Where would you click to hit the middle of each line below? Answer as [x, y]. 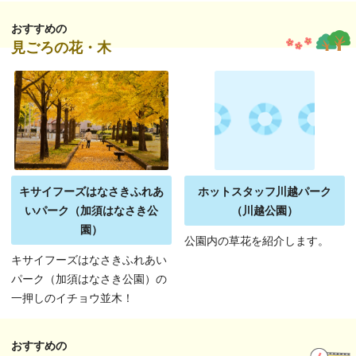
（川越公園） [265, 210]
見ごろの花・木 [62, 48]
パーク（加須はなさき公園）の [89, 279]
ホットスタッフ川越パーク [265, 191]
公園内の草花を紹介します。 [257, 241]
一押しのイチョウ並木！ [73, 298]
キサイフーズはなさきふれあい [89, 260]
